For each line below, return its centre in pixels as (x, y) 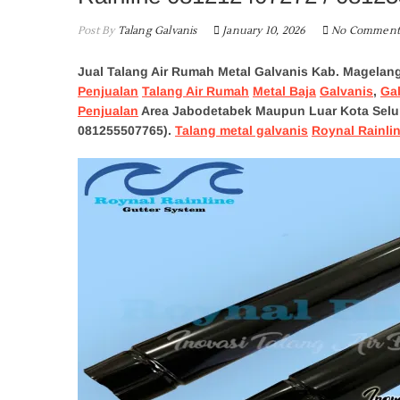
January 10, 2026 (263, 31)
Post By (96, 31)
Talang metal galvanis (242, 130)
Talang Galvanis (156, 31)
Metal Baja (284, 91)
